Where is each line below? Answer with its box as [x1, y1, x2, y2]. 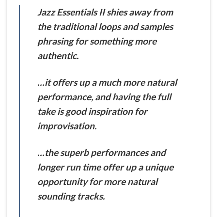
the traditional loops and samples [37, 21, 173, 32]
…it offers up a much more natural [37, 77, 177, 88]
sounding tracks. [37, 190, 105, 202]
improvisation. [37, 120, 96, 132]
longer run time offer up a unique [37, 161, 173, 173]
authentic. [37, 50, 78, 62]
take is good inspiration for [37, 106, 147, 117]
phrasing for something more [37, 35, 156, 47]
